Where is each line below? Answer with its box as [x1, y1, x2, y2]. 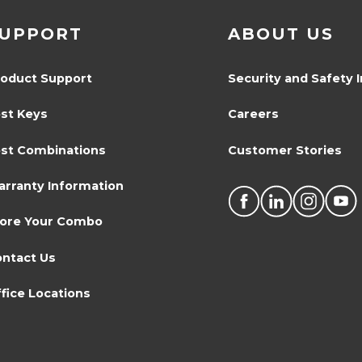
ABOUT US [227, 23, 334, 44]
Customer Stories [227, 142, 342, 158]
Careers [227, 107, 279, 122]
